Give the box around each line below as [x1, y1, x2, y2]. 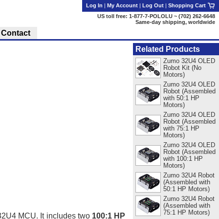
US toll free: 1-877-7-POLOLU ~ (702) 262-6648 [97, 13, 215, 19]
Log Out [142, 2, 164, 8]
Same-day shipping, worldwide [135, 19, 215, 25]
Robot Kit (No [163, 64, 201, 71]
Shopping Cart [168, 2, 207, 8]
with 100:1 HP [163, 154, 203, 162]
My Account [107, 2, 138, 8]
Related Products [135, 45, 200, 53]
